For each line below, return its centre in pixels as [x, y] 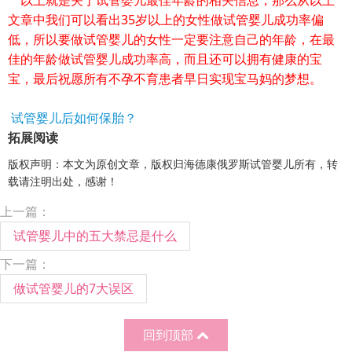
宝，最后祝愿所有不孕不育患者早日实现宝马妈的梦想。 [174, 78]
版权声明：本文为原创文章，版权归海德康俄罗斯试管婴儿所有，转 [173, 163]
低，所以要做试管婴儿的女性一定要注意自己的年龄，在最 [171, 39]
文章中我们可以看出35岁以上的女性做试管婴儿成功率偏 [166, 19]
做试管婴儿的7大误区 [73, 288]
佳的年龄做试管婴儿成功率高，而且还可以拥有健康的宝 [165, 59]
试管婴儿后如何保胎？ [72, 117]
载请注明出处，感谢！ [63, 181]
